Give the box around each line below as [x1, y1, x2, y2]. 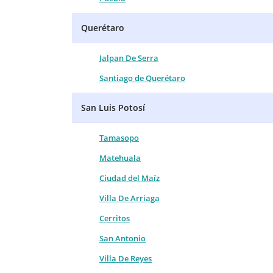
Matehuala [99, 152, 141, 163]
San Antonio [99, 232, 146, 244]
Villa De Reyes [99, 252, 152, 264]
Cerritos [99, 212, 130, 224]
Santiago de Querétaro [99, 72, 185, 83]
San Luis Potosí [81, 101, 145, 113]
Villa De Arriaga [99, 192, 160, 204]
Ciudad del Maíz [99, 172, 160, 183]
